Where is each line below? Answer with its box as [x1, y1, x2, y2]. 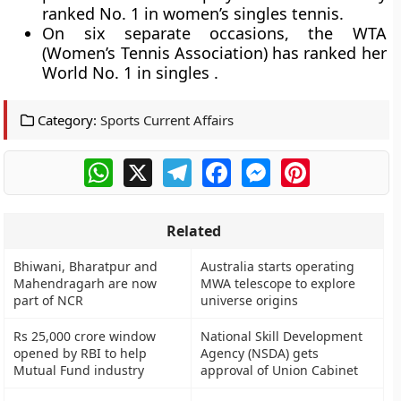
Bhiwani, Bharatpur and [13, 258, 158, 275]
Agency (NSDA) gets [200, 345, 320, 362]
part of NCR [13, 292, 84, 309]
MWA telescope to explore [200, 275, 356, 292]
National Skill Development [200, 328, 363, 345]
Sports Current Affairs [100, 111, 235, 129]
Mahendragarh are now [13, 275, 158, 292]
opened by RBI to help [13, 345, 148, 362]
